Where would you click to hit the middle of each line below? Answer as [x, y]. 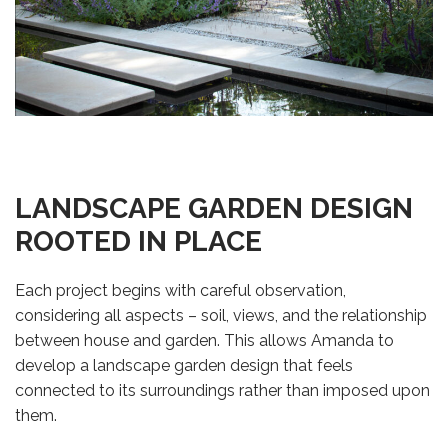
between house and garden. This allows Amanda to [204, 340]
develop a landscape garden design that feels [184, 365]
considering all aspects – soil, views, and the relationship [221, 315]
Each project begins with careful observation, [180, 290]
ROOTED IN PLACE [138, 242]
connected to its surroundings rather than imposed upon [222, 390]
